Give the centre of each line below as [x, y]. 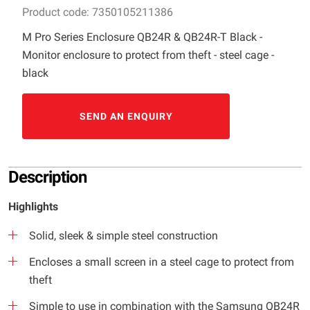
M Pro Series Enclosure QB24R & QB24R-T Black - [142, 37]
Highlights [33, 207]
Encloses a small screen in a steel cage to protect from [162, 262]
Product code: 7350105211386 [98, 12]
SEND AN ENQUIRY [126, 116]
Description [47, 177]
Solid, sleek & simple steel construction [124, 236]
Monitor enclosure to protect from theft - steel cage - [148, 55]
